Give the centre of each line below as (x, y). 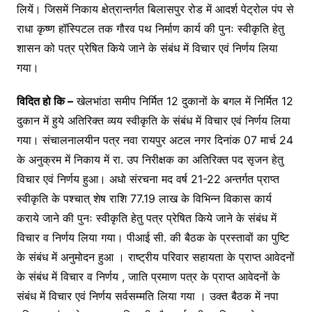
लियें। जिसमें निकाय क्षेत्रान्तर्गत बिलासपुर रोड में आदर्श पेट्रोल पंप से (155, 9)
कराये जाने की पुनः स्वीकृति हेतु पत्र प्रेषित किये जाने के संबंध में (146, 218)
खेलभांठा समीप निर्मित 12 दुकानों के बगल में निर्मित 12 (183, 101)
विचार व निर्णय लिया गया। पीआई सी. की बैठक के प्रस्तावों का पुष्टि (153, 238)
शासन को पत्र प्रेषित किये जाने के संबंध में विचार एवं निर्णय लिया (147, 48)
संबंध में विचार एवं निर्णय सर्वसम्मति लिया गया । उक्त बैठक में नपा (147, 296)
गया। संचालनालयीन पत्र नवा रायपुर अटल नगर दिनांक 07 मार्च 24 (155, 140)
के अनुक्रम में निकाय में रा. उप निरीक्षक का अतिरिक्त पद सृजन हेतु (150, 160)
